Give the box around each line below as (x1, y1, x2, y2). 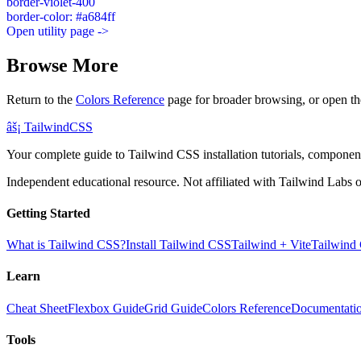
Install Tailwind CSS (126, 238, 231, 252)
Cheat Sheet (6, 301, 68, 315)
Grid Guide (144, 301, 202, 315)
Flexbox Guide (68, 301, 144, 315)
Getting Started (6, 205, 90, 220)
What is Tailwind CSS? (6, 238, 126, 252)
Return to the (6, 92, 76, 106)
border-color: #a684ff (6, 9, 115, 23)
